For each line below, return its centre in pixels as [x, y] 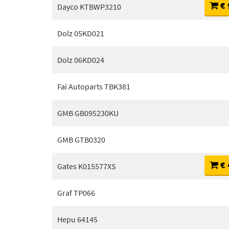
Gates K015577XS [87, 166]
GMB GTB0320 [81, 140]
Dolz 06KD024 [81, 60]
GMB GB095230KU [88, 113]
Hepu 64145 [77, 219]
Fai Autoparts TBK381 [94, 86]
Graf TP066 [76, 193]
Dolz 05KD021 [81, 33]
